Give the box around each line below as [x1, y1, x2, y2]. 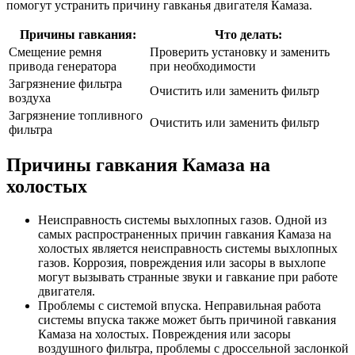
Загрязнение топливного [9, 108, 143, 122]
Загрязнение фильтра [9, 76, 122, 90]
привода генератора [9, 59, 116, 73]
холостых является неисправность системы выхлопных [38, 242, 338, 256]
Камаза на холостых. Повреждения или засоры [38, 327, 291, 342]
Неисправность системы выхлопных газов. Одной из [38, 213, 326, 227]
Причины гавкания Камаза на [6, 155, 270, 176]
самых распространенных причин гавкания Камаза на [38, 227, 331, 242]
